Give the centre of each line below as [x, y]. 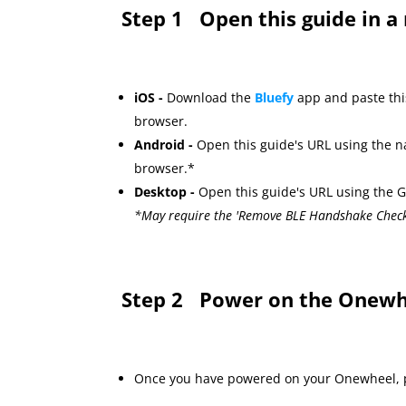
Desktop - [167, 192]
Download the [209, 98]
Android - [166, 145]
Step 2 [161, 299]
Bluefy [275, 98]
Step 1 [161, 19]
